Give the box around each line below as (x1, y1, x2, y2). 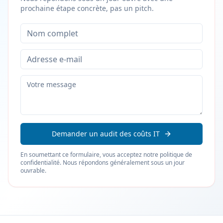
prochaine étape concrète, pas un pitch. (20, 3, 154, 13)
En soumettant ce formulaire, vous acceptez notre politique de (20, 150, 192, 159)
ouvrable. (20, 166, 46, 175)
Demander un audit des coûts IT (51, 129, 160, 138)
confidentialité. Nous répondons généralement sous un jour (20, 158, 185, 167)
